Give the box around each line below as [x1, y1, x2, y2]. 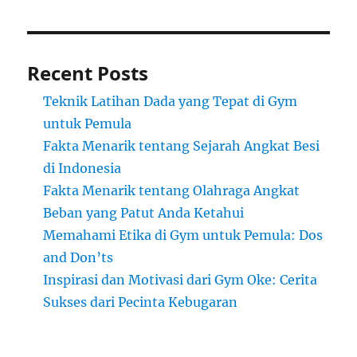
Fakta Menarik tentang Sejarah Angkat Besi [43, 138, 320, 155]
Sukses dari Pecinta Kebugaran [43, 294, 238, 311]
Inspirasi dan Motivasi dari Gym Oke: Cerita [43, 272, 318, 288]
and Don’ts [43, 249, 114, 266]
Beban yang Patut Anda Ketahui [43, 205, 245, 222]
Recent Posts [27, 60, 149, 87]
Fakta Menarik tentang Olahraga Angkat [43, 182, 300, 199]
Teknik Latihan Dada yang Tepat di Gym [43, 93, 298, 110]
